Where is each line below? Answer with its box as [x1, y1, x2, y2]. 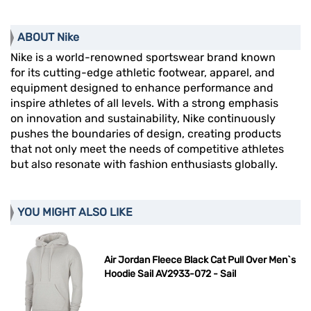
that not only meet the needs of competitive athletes [10, 142, 284, 156]
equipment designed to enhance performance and [10, 81, 274, 95]
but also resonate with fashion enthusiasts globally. [10, 158, 278, 171]
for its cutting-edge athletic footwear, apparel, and [10, 66, 275, 80]
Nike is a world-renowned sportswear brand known [10, 51, 276, 65]
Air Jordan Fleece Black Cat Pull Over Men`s [104, 254, 296, 267]
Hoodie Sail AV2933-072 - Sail [104, 268, 237, 280]
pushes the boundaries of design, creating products [10, 127, 281, 141]
